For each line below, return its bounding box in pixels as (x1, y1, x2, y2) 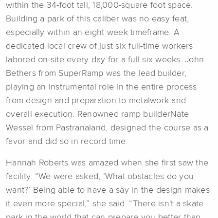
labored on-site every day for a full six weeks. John (6, 55, 204, 65)
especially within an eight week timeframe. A (6, 28, 180, 37)
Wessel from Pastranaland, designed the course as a (6, 124, 209, 133)
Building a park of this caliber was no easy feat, (6, 15, 189, 24)
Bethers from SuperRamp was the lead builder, (6, 69, 186, 78)
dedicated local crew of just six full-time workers (6, 42, 193, 51)
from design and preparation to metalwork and (6, 96, 186, 106)
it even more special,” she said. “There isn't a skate (6, 200, 204, 209)
